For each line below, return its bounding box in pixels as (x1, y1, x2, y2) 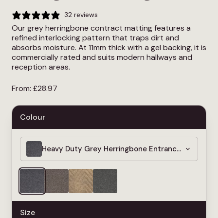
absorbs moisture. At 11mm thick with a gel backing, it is (12, 42, 206, 53)
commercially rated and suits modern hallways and (12, 52, 192, 62)
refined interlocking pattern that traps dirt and (12, 32, 179, 43)
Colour (20, 111, 45, 122)
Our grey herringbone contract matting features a (12, 22, 191, 33)
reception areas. (12, 61, 70, 72)
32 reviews (64, 10, 98, 19)
